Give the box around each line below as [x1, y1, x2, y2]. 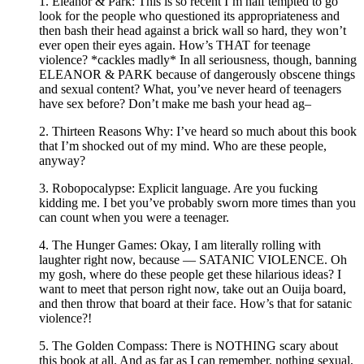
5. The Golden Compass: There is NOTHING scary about [39, 338, 338, 353]
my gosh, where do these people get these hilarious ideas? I [39, 266, 341, 281]
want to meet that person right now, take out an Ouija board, [39, 281, 346, 296]
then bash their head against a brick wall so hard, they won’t [39, 23, 346, 37]
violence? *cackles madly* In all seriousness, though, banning [39, 52, 357, 67]
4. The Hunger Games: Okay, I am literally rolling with [39, 237, 321, 252]
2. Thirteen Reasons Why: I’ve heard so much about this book [39, 123, 357, 138]
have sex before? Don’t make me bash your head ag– [39, 96, 311, 110]
